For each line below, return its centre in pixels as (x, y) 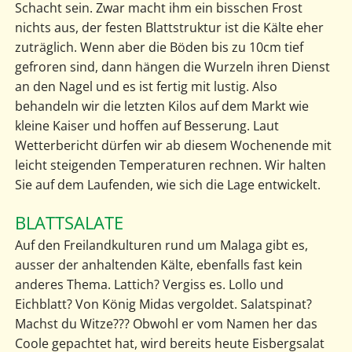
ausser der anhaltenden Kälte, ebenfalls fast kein (158, 264)
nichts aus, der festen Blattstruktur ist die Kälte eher (169, 27)
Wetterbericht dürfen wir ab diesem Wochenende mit (173, 145)
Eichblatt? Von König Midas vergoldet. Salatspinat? (163, 304)
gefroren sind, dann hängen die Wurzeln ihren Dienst (172, 66)
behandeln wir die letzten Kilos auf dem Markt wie (161, 106)
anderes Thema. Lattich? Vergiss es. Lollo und (149, 284)
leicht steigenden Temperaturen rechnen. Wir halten (170, 165)
